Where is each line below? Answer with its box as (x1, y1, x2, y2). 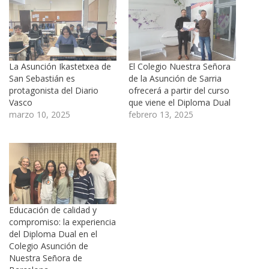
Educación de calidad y (9, 204, 97, 216)
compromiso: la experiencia (9, 216, 116, 228)
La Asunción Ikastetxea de (9, 60, 111, 72)
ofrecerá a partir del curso (128, 84, 229, 96)
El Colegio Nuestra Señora (128, 60, 231, 72)
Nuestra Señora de (9, 252, 82, 264)
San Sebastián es (9, 72, 75, 84)
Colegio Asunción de (9, 240, 88, 252)
